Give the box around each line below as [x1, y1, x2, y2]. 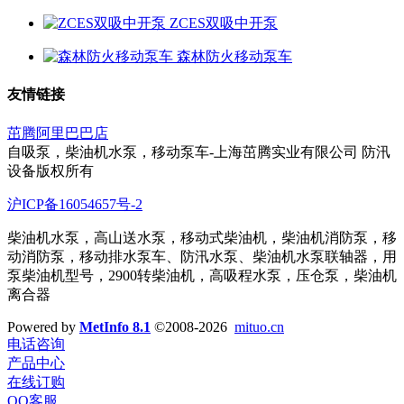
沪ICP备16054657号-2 [7, 196, 142, 212]
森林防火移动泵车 [177, 49, 292, 65]
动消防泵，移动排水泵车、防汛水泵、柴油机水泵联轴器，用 [7, 248, 397, 264]
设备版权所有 [7, 162, 94, 179]
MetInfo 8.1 [79, 318, 151, 335]
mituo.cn [234, 318, 284, 335]
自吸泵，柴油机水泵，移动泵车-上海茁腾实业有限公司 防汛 [7, 143, 390, 160]
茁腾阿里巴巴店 [7, 124, 108, 141]
